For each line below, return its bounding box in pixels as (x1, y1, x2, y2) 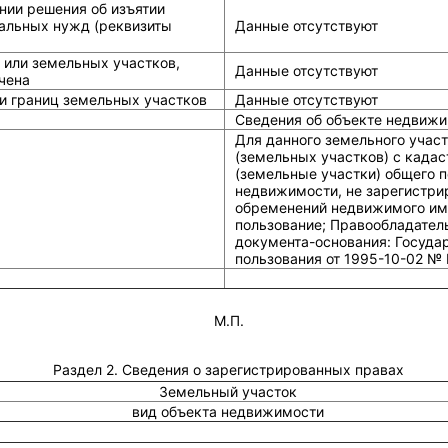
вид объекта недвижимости (132, 403, 325, 420)
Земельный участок (159, 383, 298, 400)
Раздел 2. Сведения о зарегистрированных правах (52, 361, 404, 378)
